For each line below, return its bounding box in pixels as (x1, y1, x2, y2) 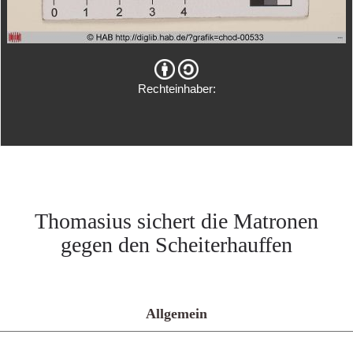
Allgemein (146, 306, 207, 321)
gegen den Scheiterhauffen (61, 232, 292, 257)
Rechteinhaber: (137, 82, 216, 95)
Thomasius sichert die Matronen (35, 209, 318, 233)
